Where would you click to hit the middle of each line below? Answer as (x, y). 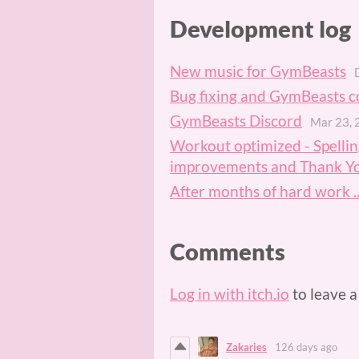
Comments (228, 252)
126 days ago (306, 347)
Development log (260, 28)
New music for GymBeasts (258, 71)
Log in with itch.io (230, 294)
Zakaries (246, 347)
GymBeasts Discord (236, 120)
